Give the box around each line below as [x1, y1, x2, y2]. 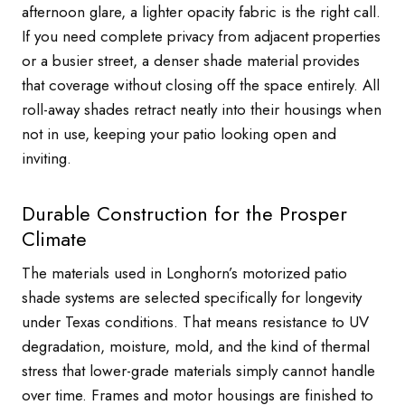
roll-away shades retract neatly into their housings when [22, 99, 381, 120]
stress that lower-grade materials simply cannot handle [22, 360, 375, 381]
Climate [22, 224, 87, 253]
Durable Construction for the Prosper [22, 199, 347, 228]
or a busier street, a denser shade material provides [22, 50, 360, 71]
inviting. [22, 147, 71, 169]
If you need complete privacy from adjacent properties [22, 25, 381, 47]
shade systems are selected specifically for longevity [22, 287, 362, 308]
